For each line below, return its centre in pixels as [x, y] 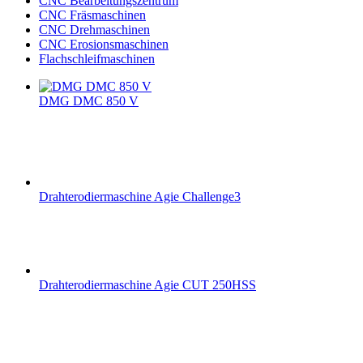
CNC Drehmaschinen [94, 30]
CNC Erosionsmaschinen [104, 45]
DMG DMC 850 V [89, 101]
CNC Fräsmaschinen [92, 15]
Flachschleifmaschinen [97, 59]
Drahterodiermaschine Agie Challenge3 [140, 197]
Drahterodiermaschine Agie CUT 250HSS [147, 285]
